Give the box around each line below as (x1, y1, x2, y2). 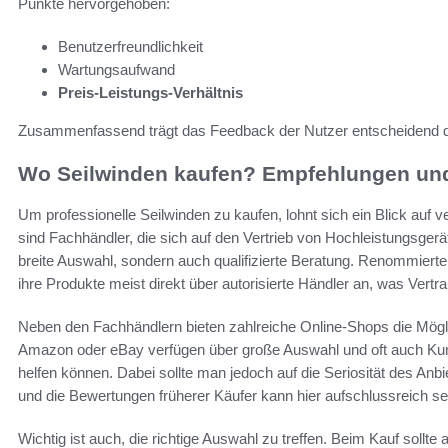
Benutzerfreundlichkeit (58, 38, 203, 56)
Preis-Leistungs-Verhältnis (58, 84, 243, 102)
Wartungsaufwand (58, 61, 175, 79)
